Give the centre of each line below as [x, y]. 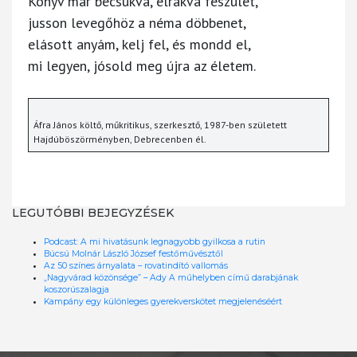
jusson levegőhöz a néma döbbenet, [137, 22]
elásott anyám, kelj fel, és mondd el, [139, 44]
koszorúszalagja [76, 289]
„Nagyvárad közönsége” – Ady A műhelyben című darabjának [171, 277]
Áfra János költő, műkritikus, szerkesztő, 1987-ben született [160, 124]
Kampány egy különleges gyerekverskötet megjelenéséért [163, 301]
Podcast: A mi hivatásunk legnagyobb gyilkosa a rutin [155, 241]
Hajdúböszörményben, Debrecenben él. [120, 139]
